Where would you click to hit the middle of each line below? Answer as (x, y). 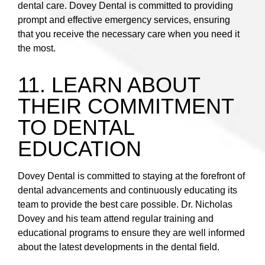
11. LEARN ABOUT (109, 85)
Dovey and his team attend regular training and (116, 219)
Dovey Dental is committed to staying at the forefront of (131, 176)
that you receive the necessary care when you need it (129, 34)
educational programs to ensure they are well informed (131, 233)
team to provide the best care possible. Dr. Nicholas (125, 205)
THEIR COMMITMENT (126, 106)
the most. (37, 49)
